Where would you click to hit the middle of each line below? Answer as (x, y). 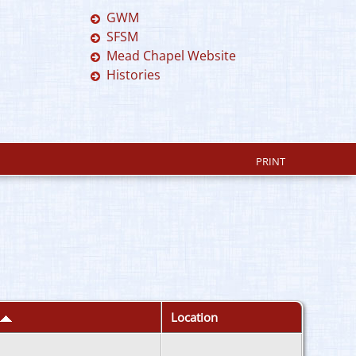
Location (194, 317)
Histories (134, 75)
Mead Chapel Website (172, 56)
